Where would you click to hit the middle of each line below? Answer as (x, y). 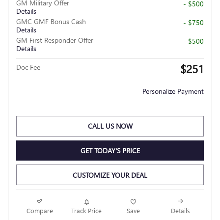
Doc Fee (28, 67)
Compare (40, 210)
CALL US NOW (110, 126)
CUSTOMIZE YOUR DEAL (110, 175)
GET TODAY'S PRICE (110, 150)
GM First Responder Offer (55, 40)
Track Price (87, 210)
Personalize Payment (173, 91)
